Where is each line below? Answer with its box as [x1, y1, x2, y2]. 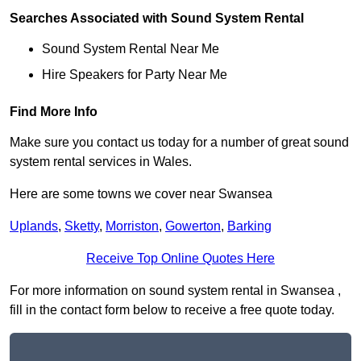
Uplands [10, 219, 58, 234]
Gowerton [165, 219, 221, 234]
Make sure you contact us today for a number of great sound [10, 135, 349, 150]
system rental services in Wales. [10, 155, 192, 169]
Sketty [64, 219, 99, 234]
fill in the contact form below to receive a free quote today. [10, 303, 334, 317]
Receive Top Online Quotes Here [86, 251, 275, 266]
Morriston [106, 219, 159, 234]
